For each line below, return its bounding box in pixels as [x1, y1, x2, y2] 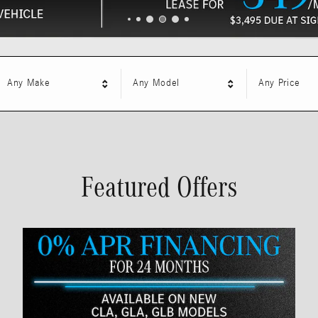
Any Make [6, 77, 50, 89]
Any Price [258, 77, 301, 89]
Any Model [132, 77, 180, 89]
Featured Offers [80, 170, 238, 203]
